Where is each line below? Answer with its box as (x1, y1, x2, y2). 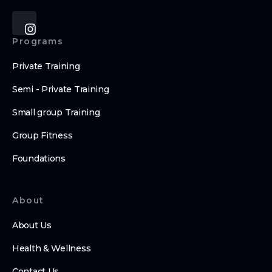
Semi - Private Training (12, 84, 109, 95)
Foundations (12, 153, 66, 165)
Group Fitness (12, 130, 73, 141)
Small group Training (12, 107, 100, 118)
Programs (12, 36, 63, 47)
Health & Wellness (12, 243, 91, 254)
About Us (12, 220, 52, 231)
